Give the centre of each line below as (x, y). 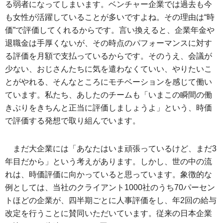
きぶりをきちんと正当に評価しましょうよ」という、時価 (109, 108)
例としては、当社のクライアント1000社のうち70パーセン (110, 187)
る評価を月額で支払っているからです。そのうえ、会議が (109, 56)
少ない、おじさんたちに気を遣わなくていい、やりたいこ (109, 69)
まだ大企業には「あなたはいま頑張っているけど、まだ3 (115, 149)
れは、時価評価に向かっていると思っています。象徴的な (109, 174)
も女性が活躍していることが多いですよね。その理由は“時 (110, 17)
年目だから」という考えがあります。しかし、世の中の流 (109, 162)
